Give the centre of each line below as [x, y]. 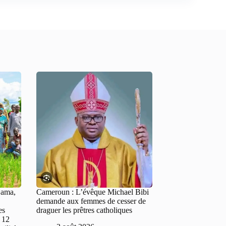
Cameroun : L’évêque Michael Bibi [93, 192]
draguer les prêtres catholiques [84, 210]
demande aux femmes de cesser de [91, 201]
